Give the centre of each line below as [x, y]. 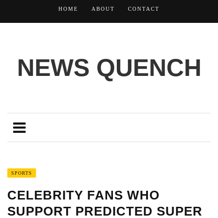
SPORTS [22, 173]
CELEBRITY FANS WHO [83, 195]
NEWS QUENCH [109, 68]
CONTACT [144, 9]
